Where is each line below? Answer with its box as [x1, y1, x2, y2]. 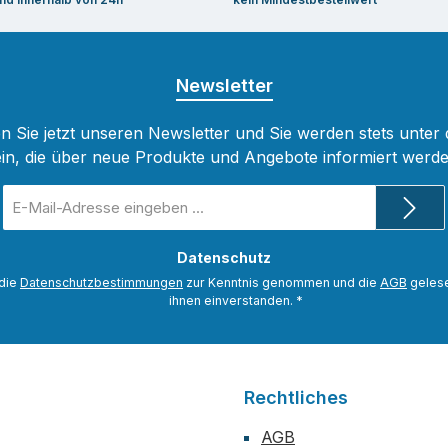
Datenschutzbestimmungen [20, 275, 183, 291]
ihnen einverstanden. [169, 293, 296, 309]
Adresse [3, 229, 58, 247]
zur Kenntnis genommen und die [183, 275, 380, 291]
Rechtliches [244, 387, 348, 409]
